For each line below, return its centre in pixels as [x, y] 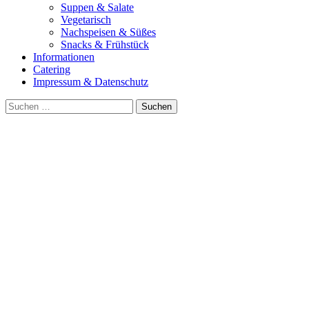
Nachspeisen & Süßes [108, 32]
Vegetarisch [86, 19]
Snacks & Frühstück [105, 44]
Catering [52, 69]
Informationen [64, 57]
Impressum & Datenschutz [91, 81]
